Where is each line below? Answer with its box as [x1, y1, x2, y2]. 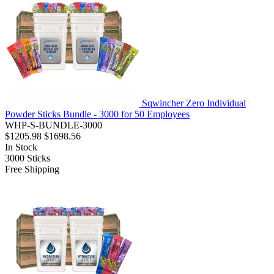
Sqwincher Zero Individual [142, 98, 246, 109]
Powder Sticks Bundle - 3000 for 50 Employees [5, 109, 190, 120]
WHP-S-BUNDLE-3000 [5, 120, 102, 131]
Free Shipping [5, 164, 59, 175]
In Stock [5, 142, 37, 153]
